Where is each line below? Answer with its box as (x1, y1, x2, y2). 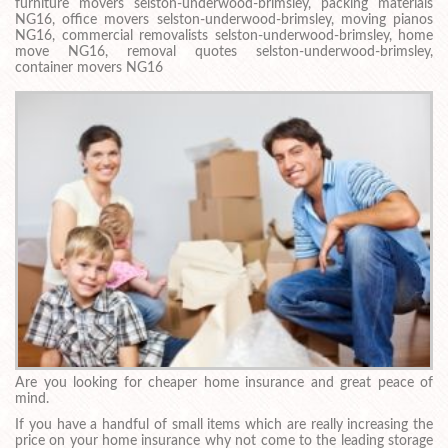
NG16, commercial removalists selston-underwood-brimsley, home (15, 29, 433, 44)
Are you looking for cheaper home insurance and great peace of (15, 376, 433, 391)
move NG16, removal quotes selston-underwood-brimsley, (15, 45, 433, 60)
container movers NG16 (15, 61, 163, 76)
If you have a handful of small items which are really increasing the (15, 417, 433, 432)
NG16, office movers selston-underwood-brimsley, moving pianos (15, 13, 433, 28)
